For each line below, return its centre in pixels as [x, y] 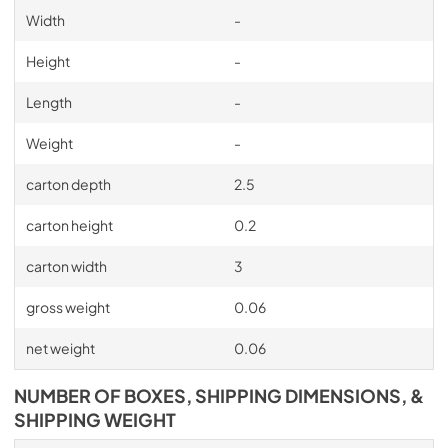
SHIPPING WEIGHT [95, 419]
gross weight [67, 306]
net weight [60, 347]
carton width [66, 265]
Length [48, 101]
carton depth [68, 183]
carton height [69, 224]
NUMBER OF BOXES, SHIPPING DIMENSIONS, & [219, 395]
